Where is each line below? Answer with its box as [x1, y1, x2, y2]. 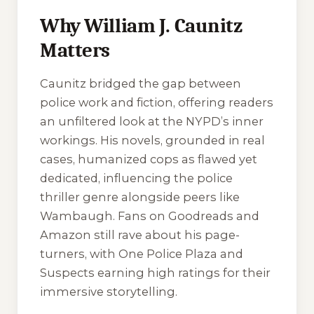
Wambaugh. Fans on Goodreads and [40, 209, 259, 224]
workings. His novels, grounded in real [40, 133, 265, 148]
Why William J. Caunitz [40, 13, 243, 37]
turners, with [40, 247, 118, 261]
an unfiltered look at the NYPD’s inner [40, 114, 264, 129]
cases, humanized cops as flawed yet [40, 152, 257, 167]
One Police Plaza [118, 247, 217, 261]
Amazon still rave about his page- [40, 228, 240, 243]
